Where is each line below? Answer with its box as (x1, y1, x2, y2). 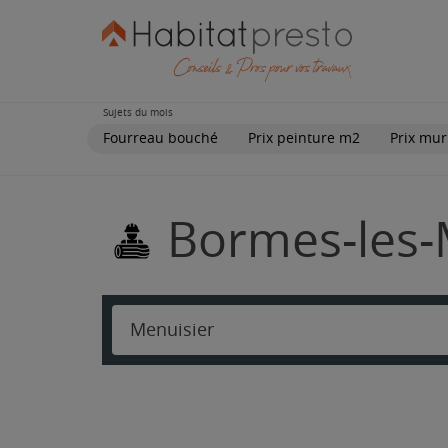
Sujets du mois (103, 106, 173, 119)
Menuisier (130, 318, 214, 341)
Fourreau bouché (103, 129, 218, 147)
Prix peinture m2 (248, 129, 360, 147)
